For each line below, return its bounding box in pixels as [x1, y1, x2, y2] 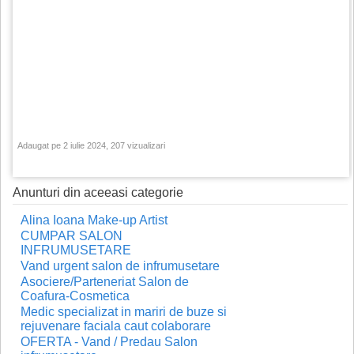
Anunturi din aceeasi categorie [13, 186, 183, 199]
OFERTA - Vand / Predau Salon [21, 335, 198, 348]
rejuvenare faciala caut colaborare [21, 319, 211, 333]
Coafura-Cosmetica [21, 289, 130, 303]
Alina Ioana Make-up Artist [21, 213, 168, 227]
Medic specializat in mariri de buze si [21, 305, 227, 318]
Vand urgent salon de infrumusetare [21, 259, 220, 273]
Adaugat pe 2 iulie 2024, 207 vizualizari [17, 141, 165, 150]
